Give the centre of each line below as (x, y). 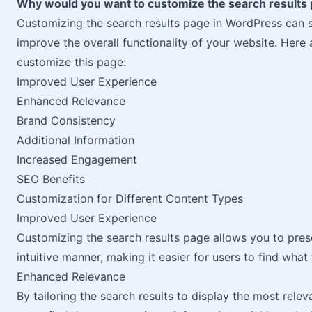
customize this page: (71, 62)
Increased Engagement (77, 159)
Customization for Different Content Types (130, 198)
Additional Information (76, 140)
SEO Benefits (51, 179)
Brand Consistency (66, 120)
